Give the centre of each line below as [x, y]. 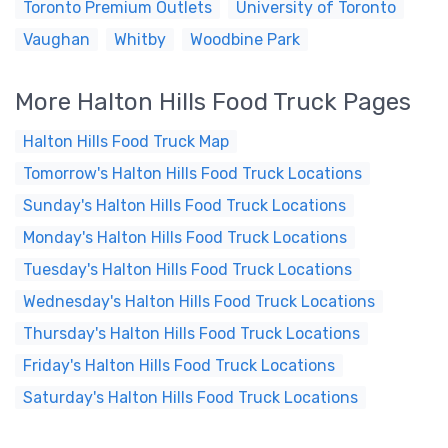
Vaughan [56, 39]
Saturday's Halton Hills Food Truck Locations [190, 397]
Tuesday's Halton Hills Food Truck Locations [187, 269]
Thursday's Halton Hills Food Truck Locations [191, 333]
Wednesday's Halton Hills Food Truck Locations [199, 301]
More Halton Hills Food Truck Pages [213, 102]
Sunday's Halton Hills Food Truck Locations [184, 205]
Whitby [140, 39]
